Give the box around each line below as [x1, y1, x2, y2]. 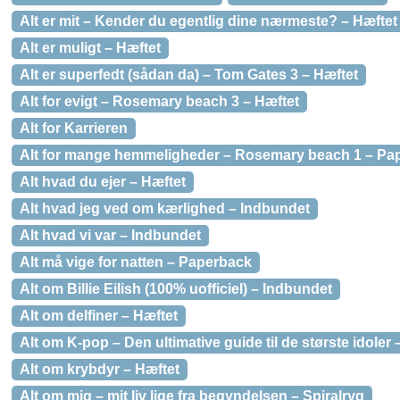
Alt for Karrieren [20, 121, 128, 136]
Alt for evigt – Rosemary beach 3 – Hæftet [20, 94, 299, 109]
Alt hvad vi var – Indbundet [20, 228, 201, 243]
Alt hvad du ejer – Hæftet [20, 174, 186, 189]
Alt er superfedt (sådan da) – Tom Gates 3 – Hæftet [20, 67, 358, 82]
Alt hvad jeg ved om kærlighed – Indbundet [20, 201, 310, 216]
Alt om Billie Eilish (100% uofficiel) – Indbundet [20, 281, 332, 296]
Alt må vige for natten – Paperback [20, 254, 252, 270]
